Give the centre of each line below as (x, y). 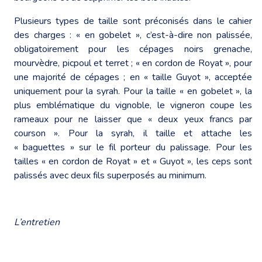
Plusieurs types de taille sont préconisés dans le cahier (133, 21)
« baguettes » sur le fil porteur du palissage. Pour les (133, 147)
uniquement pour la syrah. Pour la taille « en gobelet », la (133, 91)
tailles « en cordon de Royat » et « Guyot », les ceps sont (133, 161)
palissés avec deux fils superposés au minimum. (110, 175)
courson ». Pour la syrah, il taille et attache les (133, 133)
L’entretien (37, 222)
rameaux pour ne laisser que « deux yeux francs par (133, 119)
